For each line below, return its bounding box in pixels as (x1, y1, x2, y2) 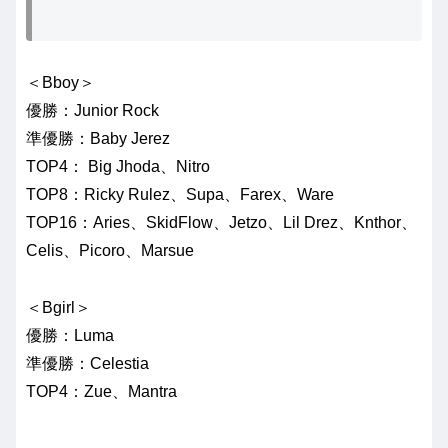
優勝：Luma (26, 327, 114, 345)
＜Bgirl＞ (26, 299, 91, 317)
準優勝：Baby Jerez (26, 130, 170, 148)
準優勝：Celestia (26, 355, 149, 373)
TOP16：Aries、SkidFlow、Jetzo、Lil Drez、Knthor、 (26, 214, 417, 232)
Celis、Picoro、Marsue (26, 242, 194, 260)
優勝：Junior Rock (26, 102, 159, 120)
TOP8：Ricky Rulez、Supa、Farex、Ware (26, 186, 334, 204)
